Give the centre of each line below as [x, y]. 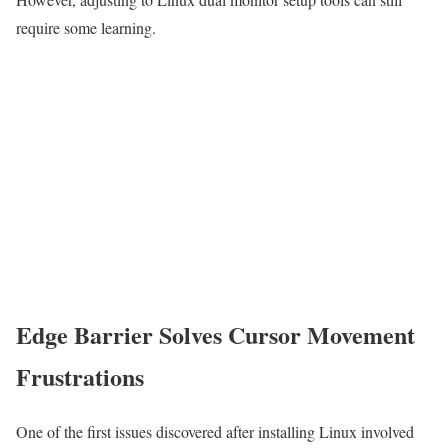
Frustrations [80, 377]
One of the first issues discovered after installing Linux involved [215, 432]
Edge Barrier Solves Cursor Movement [215, 335]
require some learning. [86, 27]
